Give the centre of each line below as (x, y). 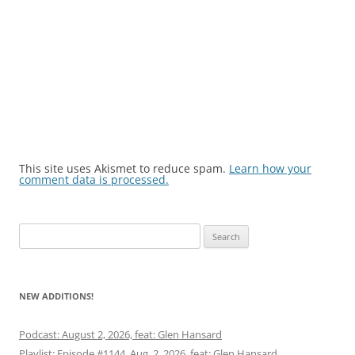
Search (34, 232)
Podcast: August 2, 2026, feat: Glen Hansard (120, 334)
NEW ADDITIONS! (56, 296)
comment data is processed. (94, 179)
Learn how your (270, 168)
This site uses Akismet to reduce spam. (124, 168)
